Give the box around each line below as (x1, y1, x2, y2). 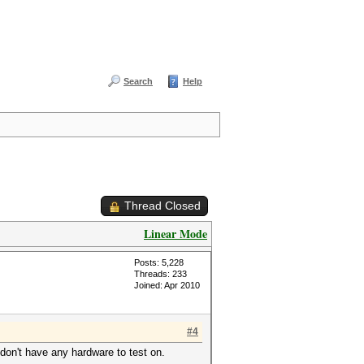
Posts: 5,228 (134, 258, 184, 267)
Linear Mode (144, 225, 207, 242)
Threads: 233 (134, 269, 187, 279)
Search (123, 76, 153, 86)
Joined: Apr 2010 (134, 280, 200, 290)
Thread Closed (124, 199, 201, 212)
